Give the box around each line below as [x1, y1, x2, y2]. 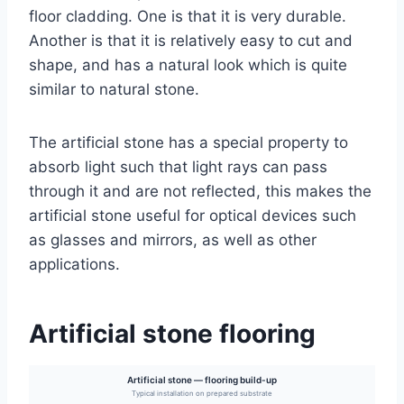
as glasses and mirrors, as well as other [29, 230, 317, 249]
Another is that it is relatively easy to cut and [29, 31, 353, 50]
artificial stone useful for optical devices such [29, 206, 356, 225]
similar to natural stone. [29, 79, 199, 98]
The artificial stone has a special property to [29, 133, 348, 151]
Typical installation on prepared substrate [131, 389, 273, 399]
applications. [29, 254, 120, 273]
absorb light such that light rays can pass [29, 157, 327, 176]
